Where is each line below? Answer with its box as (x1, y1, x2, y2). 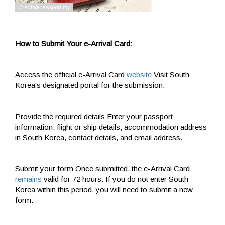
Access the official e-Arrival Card (15, 70, 127, 79)
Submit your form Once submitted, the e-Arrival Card (15, 164, 190, 173)
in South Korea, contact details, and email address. (15, 133, 182, 142)
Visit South (152, 70, 189, 79)
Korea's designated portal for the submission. (15, 80, 165, 89)
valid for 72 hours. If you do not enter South (42, 174, 188, 183)
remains (15, 174, 42, 183)
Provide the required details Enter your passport (15, 111, 173, 121)
